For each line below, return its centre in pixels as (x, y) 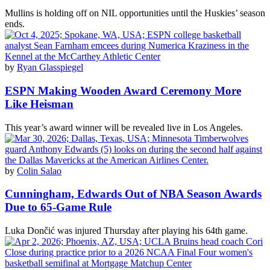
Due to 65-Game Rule (58, 207)
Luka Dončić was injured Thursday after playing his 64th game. (126, 231)
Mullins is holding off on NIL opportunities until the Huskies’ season (135, 13)
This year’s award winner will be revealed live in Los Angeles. (124, 127)
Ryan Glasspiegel (50, 67)
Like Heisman (39, 104)
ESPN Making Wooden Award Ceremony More (123, 90)
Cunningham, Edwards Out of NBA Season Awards (133, 194)
